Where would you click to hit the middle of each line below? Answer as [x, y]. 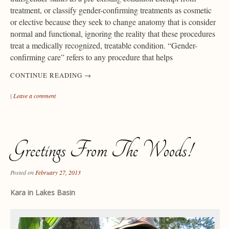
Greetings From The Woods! [101, 150]
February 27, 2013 [58, 172]
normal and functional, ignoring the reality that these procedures [113, 33]
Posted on [23, 172]
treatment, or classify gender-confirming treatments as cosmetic [111, 10]
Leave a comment [35, 95]
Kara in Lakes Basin [43, 192]
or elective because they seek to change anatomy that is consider [113, 21]
